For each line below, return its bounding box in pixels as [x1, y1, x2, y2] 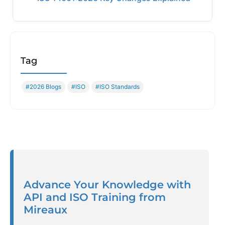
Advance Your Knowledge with [24, 178, 191, 191]
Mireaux [24, 203, 67, 216]
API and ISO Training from [24, 191, 166, 204]
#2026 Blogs [26, 83, 61, 91]
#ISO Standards [95, 83, 140, 91]
